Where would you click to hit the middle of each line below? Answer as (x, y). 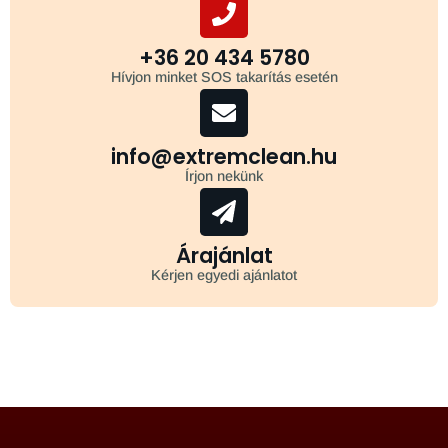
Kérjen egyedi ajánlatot (224, 274)
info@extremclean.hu (224, 156)
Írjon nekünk (224, 175)
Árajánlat (224, 255)
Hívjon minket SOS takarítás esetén (224, 76)
